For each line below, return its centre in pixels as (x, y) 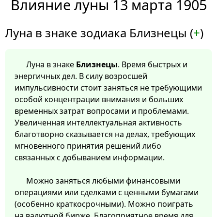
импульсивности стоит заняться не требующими (108, 88)
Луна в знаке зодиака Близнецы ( (99, 33)
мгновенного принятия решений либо (88, 146)
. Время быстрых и (153, 65)
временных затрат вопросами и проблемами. (102, 111)
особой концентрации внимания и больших (99, 100)
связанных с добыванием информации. (90, 158)
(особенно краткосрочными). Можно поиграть (104, 204)
